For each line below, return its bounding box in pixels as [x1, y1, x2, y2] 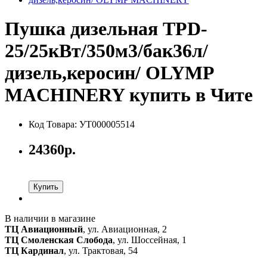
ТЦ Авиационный [5, 223, 83, 234]
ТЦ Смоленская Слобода [5, 234, 113, 245]
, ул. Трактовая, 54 [64, 245, 138, 256]
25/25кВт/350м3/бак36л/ [5, 40, 208, 62]
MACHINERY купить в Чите [5, 84, 253, 106]
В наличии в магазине [5, 213, 95, 223]
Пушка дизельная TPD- [5, 18, 207, 40]
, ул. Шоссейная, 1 [113, 234, 187, 245]
